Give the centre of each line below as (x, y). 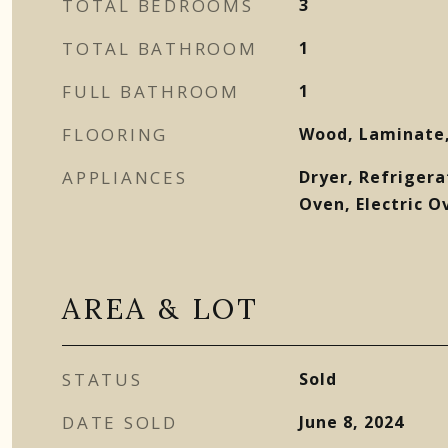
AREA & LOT (160, 308)
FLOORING (115, 134)
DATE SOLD (120, 422)
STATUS (102, 379)
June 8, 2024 (351, 422)
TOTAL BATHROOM (160, 48)
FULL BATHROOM (151, 91)
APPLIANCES (125, 177)
